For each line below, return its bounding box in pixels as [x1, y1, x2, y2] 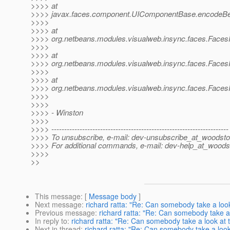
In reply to [35, 216, 67, 226]
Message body [89, 191, 137, 202]
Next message [35, 199, 82, 210]
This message [35, 191, 81, 202]
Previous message [35, 207, 95, 218]
